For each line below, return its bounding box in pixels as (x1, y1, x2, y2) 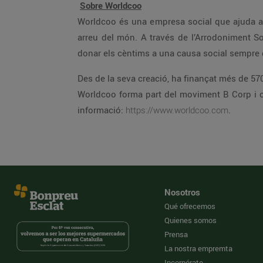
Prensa (164, 229, 188, 240)
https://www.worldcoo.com (126, 104, 228, 116)
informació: (77, 104, 126, 116)
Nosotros (164, 186, 200, 198)
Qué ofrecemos (164, 201, 215, 211)
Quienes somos (164, 215, 217, 225)
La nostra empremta (164, 243, 232, 254)
